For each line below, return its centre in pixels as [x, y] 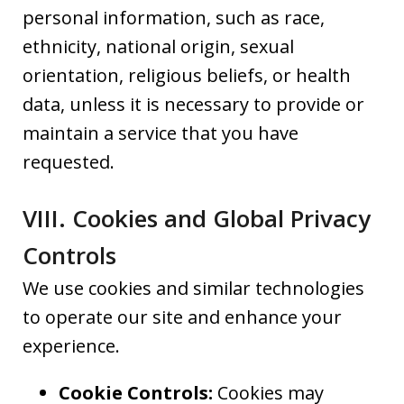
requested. [69, 162]
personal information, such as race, [174, 18]
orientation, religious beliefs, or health [187, 76]
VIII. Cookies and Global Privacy [197, 219]
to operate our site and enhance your [182, 317]
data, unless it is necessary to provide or [193, 105]
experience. [73, 346]
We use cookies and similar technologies [193, 289]
